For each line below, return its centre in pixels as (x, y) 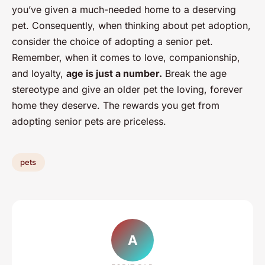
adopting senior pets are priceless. (89, 121)
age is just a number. (114, 73)
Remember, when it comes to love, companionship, (126, 57)
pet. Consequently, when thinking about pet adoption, (131, 25)
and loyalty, (39, 73)
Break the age (194, 73)
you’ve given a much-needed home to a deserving (124, 9)
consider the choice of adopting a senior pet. (112, 41)
